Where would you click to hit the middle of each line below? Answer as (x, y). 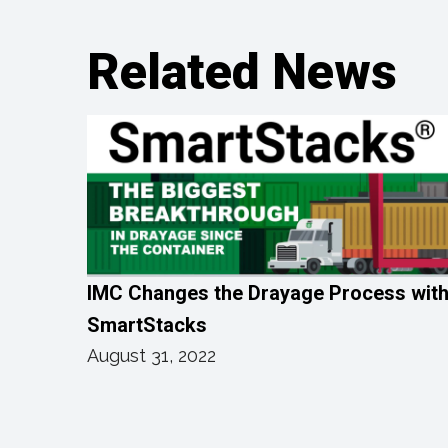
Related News (242, 71)
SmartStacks (147, 324)
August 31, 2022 (151, 355)
